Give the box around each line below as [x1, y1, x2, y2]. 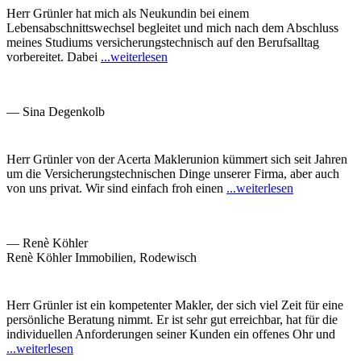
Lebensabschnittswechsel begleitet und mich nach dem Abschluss [6, 21, 338, 35]
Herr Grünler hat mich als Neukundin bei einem [6, 6, 249, 21]
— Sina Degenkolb [6, 105, 105, 119]
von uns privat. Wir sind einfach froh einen [6, 181, 226, 196]
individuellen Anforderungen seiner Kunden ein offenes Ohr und [6, 327, 335, 342]
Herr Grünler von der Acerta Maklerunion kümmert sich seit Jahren [6, 152, 347, 167]
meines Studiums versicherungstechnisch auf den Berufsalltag [6, 35, 319, 50]
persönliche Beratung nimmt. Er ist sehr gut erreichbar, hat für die [6, 313, 338, 327]
